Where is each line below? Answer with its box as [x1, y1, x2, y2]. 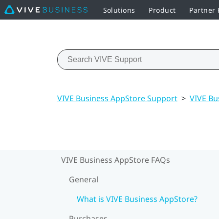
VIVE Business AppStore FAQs [61, 154, 170, 165]
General [69, 174, 98, 185]
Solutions [103, 5, 135, 15]
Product [149, 5, 176, 15]
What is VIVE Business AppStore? [77, 193, 197, 204]
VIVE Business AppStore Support [57, 92, 177, 104]
